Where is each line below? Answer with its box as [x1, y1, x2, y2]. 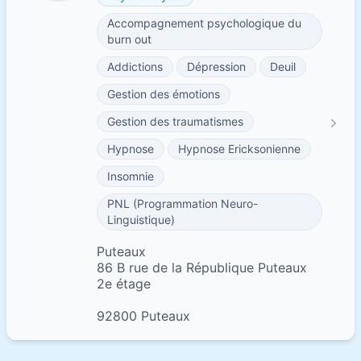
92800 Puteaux [97, 308, 190, 324]
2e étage [97, 276, 151, 292]
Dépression [187, 60, 246, 73]
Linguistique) [107, 213, 175, 226]
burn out [107, 32, 151, 46]
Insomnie [107, 169, 154, 183]
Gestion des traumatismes [107, 114, 243, 128]
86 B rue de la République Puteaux [97, 259, 307, 276]
